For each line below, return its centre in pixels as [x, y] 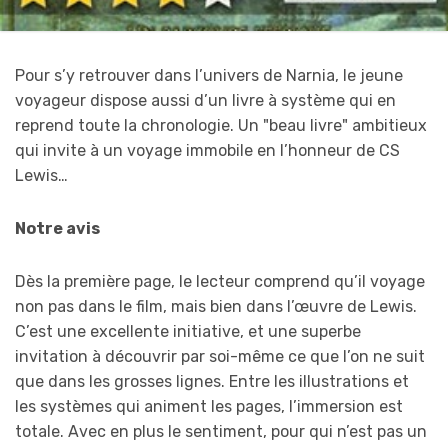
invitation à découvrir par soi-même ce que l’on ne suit [220, 356]
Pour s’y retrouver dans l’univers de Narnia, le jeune [209, 75]
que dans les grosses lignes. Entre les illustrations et [212, 381]
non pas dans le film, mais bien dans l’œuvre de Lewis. [216, 306]
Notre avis [57, 228]
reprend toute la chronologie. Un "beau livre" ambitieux [221, 125]
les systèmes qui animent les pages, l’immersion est [209, 406]
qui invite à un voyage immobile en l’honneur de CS [207, 150]
